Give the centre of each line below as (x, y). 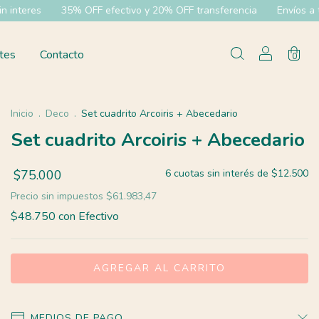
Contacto (62, 54)
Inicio (22, 113)
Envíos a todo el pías (249, 10)
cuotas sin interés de (223, 173)
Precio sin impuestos (58, 196)
